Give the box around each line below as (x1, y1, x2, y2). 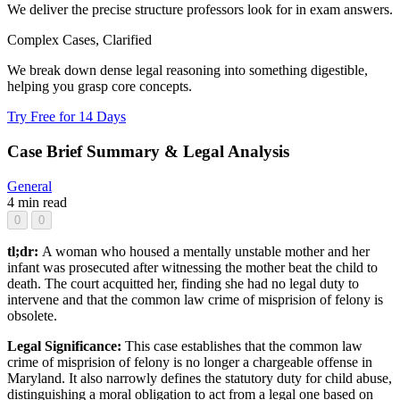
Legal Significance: (7, 337, 125, 354)
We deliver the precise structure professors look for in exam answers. (7, 2, 393, 18)
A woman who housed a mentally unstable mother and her (42, 243, 370, 259)
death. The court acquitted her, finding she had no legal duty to (7, 275, 359, 291)
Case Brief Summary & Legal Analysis (7, 142, 289, 162)
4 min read (7, 194, 67, 210)
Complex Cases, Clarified (7, 32, 152, 48)
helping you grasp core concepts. (7, 79, 192, 95)
